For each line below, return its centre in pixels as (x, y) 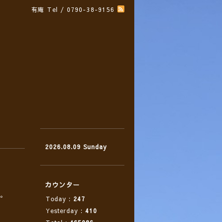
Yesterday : (65, 211)
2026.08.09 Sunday (76, 147)
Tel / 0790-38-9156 (81, 9)
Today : (59, 199)
